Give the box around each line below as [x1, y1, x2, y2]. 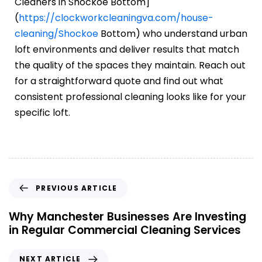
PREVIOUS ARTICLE [36, 182, 118, 193]
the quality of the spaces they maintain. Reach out [15, 58, 246, 72]
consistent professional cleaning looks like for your [15, 89, 246, 104]
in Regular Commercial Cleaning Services [9, 222, 241, 238]
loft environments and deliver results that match [15, 42, 239, 56]
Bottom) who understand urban [98, 26, 247, 40]
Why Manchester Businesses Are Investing [9, 208, 246, 225]
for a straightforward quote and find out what [15, 74, 223, 88]
